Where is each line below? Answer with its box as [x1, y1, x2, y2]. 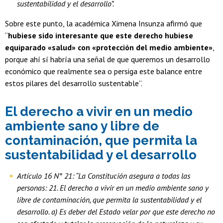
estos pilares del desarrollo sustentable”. [5, 78, 142, 89]
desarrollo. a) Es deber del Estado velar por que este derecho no [17, 207, 215, 217]
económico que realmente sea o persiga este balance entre [5, 66, 202, 77]
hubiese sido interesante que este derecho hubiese [8, 30, 193, 41]
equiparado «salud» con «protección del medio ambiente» [5, 42, 213, 53]
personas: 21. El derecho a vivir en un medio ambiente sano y [17, 183, 209, 193]
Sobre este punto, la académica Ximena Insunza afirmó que [5, 18, 202, 29]
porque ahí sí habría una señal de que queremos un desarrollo [5, 54, 210, 65]
